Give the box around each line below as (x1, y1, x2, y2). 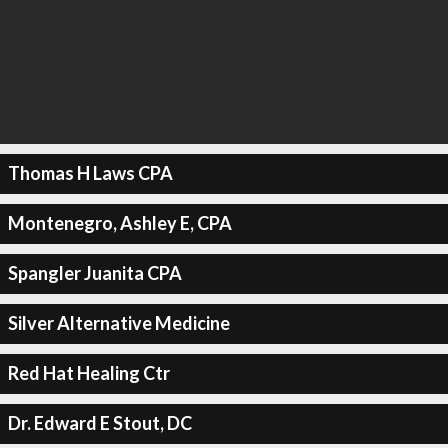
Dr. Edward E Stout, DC (7, 412, 192, 434)
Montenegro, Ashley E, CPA (7, 212, 232, 234)
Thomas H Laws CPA (7, 162, 173, 184)
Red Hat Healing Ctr (7, 362, 170, 384)
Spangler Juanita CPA (7, 262, 182, 284)
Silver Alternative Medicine (7, 312, 230, 334)
